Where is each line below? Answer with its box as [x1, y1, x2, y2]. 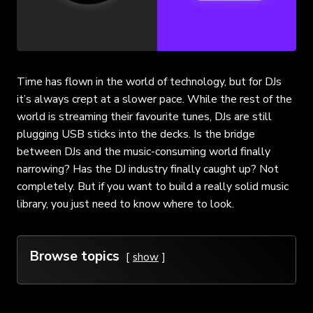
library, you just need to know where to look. [17, 196, 234, 212]
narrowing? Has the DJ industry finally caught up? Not [17, 161, 279, 177]
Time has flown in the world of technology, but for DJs [17, 73, 282, 89]
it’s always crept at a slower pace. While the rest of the [17, 91, 292, 107]
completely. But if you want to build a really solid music [17, 178, 289, 194]
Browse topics [30, 247, 119, 265]
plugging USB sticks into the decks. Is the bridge [17, 126, 255, 142]
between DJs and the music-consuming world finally [17, 143, 270, 159]
